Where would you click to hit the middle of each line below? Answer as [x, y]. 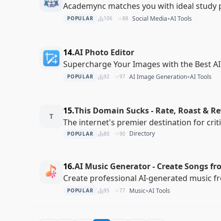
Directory [142, 134]
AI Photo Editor [104, 52]
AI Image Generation [158, 76]
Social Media [149, 18]
